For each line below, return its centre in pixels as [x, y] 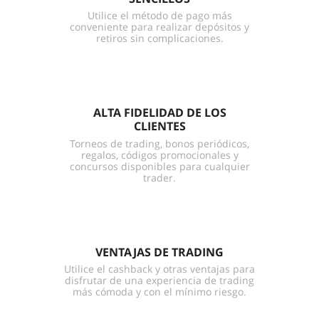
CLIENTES [159, 126]
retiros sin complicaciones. [159, 38]
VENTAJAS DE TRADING [159, 252]
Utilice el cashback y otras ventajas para [159, 268]
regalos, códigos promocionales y [159, 155]
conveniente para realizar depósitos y [159, 27]
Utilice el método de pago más [159, 16]
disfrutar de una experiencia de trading [159, 280]
